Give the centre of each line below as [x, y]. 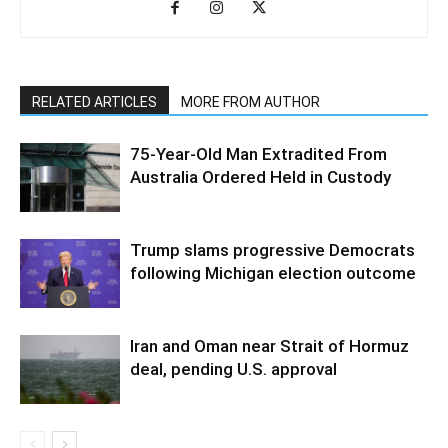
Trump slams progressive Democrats [272, 249]
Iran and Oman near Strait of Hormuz [269, 345]
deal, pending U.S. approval [233, 368]
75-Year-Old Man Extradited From [258, 153]
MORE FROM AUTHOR [250, 101]
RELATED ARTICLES [94, 101]
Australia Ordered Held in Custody [260, 176]
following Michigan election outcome [273, 272]
